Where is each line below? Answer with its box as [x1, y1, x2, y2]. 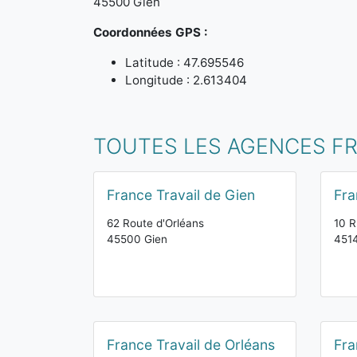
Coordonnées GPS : [93, 25, 208, 40]
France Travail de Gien [107, 186, 255, 203]
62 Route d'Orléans [107, 217, 204, 229]
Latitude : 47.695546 [125, 55, 244, 70]
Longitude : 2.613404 [125, 73, 247, 88]
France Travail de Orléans [107, 336, 275, 353]
